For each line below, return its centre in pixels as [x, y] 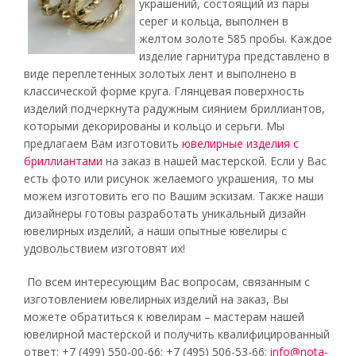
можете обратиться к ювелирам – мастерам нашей [164, 317]
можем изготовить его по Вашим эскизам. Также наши [174, 196]
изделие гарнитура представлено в [234, 56]
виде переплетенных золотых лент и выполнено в [160, 74]
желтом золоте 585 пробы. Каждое [236, 39]
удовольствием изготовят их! [104, 248]
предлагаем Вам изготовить [103, 143]
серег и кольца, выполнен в [214, 21]
